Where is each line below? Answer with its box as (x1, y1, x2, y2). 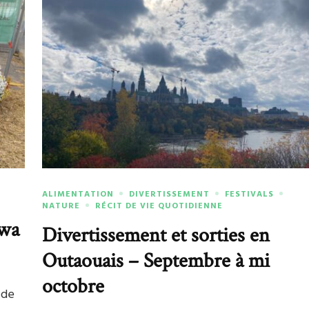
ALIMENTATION (42, 187, 114, 201)
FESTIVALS (225, 187, 275, 201)
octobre (42, 272, 105, 300)
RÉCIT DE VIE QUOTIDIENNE (95, 199, 223, 213)
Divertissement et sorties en (42, 221, 270, 249)
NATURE (42, 199, 81, 213)
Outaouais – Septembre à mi (42, 246, 270, 275)
